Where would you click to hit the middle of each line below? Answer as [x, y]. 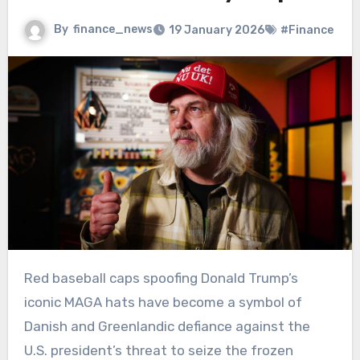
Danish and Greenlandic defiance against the [167, 327]
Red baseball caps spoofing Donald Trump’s [28, 278]
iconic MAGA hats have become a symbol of [163, 303]
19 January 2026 [216, 31]
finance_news [112, 30]
